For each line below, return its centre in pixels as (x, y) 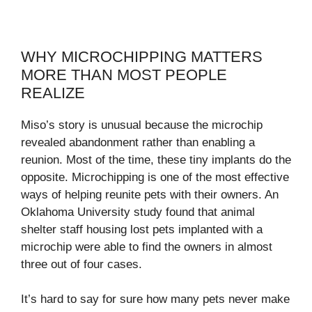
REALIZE (53, 93)
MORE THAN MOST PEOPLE (124, 75)
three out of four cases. (81, 264)
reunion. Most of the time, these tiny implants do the (156, 159)
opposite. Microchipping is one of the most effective (155, 177)
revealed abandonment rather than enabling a (138, 142)
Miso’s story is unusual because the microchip (142, 125)
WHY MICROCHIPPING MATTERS (142, 56)
